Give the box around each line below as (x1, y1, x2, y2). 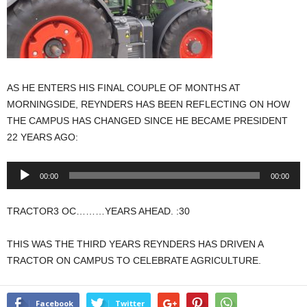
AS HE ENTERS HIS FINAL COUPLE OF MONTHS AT (7, 82, 241, 93)
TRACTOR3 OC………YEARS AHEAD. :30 (7, 205, 190, 217)
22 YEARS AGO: (7, 131, 78, 143)
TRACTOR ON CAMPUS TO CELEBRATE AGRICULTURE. (7, 254, 261, 266)
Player (6, 180, 34, 191)
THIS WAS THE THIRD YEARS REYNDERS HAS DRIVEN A (7, 238, 263, 249)
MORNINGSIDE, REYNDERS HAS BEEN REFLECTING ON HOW (7, 98, 290, 110)
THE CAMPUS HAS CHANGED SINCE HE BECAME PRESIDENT (7, 114, 288, 126)
